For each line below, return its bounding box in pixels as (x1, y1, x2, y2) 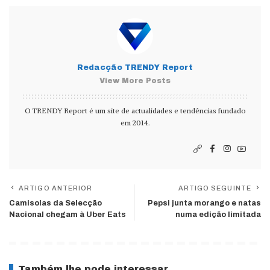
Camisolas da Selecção (9, 199, 102, 207)
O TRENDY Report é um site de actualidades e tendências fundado (24, 106, 246, 115)
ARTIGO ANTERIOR (19, 184, 93, 192)
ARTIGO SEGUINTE (178, 184, 251, 192)
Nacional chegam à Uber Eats (9, 210, 126, 219)
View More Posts (99, 77, 171, 85)
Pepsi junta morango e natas (148, 199, 261, 207)
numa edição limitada (175, 210, 261, 219)
